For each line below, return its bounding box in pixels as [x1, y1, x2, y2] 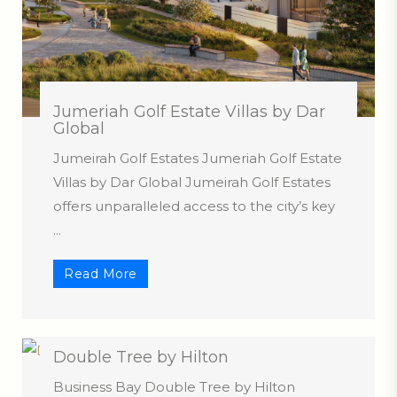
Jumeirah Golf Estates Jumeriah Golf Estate [53, 150, 342, 167]
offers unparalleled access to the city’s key [53, 198, 335, 214]
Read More [64, 266, 138, 282]
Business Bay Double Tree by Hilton [53, 378, 295, 395]
